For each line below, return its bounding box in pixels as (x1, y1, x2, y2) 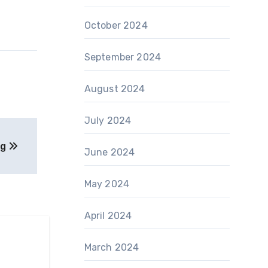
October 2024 (84, 20, 148, 31)
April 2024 (84, 210, 132, 221)
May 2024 (84, 178, 130, 190)
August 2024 (84, 83, 145, 95)
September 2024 (84, 51, 162, 63)
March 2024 (84, 242, 139, 253)
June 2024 (84, 147, 135, 158)
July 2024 (84, 115, 132, 126)
